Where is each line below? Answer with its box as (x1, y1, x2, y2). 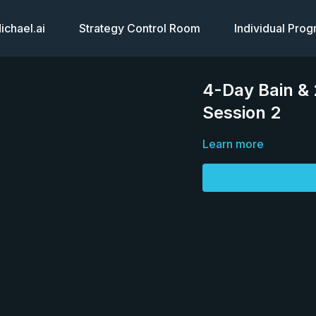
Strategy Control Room (78, 21, 200, 35)
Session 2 (202, 102, 281, 123)
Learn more (202, 137, 265, 151)
